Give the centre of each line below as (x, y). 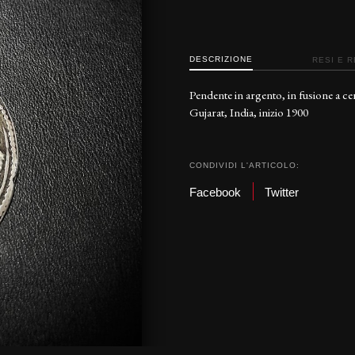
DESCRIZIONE (221, 59)
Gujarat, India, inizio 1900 (249, 113)
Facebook (215, 192)
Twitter (282, 192)
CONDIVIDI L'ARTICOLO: (244, 166)
